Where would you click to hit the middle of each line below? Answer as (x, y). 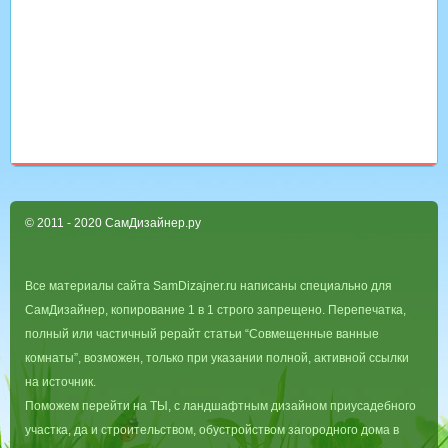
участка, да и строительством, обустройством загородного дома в (212, 430)
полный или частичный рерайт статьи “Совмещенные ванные (202, 334)
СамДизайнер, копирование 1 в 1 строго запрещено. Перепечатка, (215, 310)
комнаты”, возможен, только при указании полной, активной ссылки (217, 358)
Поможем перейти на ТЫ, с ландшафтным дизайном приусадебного (220, 406)
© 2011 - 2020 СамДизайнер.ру (113, 223)
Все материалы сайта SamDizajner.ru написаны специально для (208, 286)
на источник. (60, 382)
